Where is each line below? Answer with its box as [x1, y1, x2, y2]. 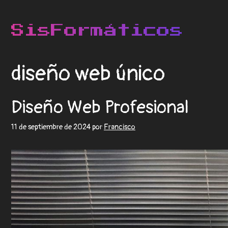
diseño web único [11, 61, 165, 87]
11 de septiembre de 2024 [11, 122, 91, 132]
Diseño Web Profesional [11, 96, 189, 119]
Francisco [104, 122, 135, 132]
